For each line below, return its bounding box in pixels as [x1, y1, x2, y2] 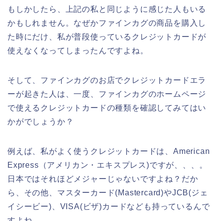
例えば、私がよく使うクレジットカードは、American [7, 147, 210, 155]
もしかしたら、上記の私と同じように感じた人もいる [7, 4, 207, 13]
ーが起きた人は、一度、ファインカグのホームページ [7, 89, 207, 98]
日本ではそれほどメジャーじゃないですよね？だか [7, 174, 198, 183]
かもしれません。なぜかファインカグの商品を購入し [7, 18, 207, 27]
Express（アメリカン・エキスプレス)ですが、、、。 [7, 160, 208, 169]
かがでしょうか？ [7, 117, 74, 126]
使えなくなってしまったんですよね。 [7, 46, 148, 55]
